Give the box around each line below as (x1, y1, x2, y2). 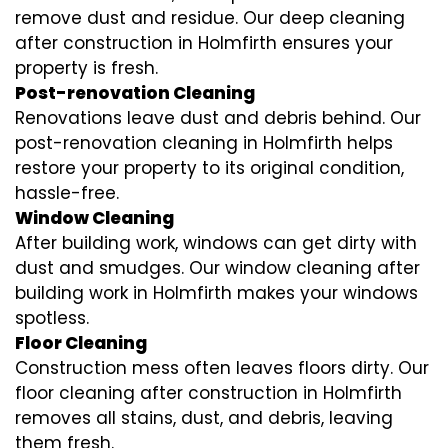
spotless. (15, 306, 89, 331)
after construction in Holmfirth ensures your (15, 31, 393, 56)
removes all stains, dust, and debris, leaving (15, 406, 393, 431)
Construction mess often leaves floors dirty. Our (15, 356, 429, 381)
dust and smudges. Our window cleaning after (15, 256, 420, 281)
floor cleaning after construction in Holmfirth (15, 381, 402, 406)
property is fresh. (15, 56, 158, 81)
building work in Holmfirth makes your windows (15, 281, 418, 306)
